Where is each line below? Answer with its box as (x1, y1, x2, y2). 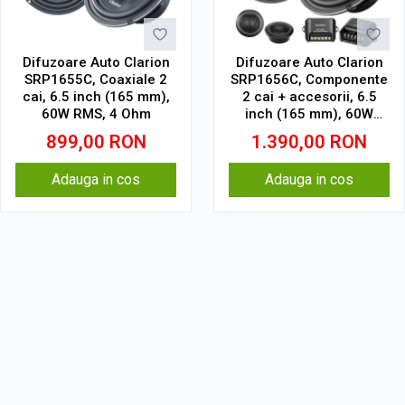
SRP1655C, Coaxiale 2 (24, 71, 167, 88)
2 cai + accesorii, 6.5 (241, 89, 377, 105)
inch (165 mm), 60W (245, 106, 373, 122)
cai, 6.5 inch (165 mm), (22, 89, 170, 105)
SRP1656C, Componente (231, 71, 388, 88)
